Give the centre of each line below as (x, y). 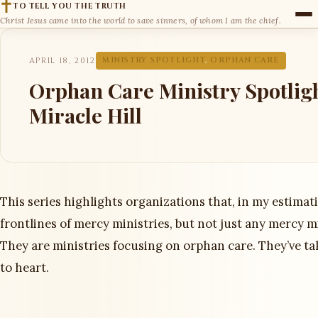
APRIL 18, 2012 (62, 60)
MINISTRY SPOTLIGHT (154, 61)
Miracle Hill (86, 115)
